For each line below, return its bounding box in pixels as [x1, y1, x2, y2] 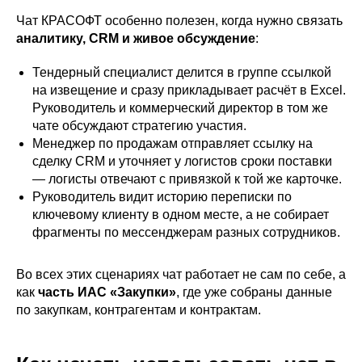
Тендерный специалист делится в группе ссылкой [32, 65, 331, 80]
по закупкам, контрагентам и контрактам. [16, 303, 261, 318]
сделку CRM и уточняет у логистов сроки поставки [32, 154, 332, 169]
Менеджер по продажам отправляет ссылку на [32, 137, 313, 151]
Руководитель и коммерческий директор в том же [32, 101, 328, 116]
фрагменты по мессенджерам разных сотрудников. [32, 225, 340, 240]
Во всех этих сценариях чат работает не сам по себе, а [16, 267, 346, 282]
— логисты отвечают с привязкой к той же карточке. [32, 172, 342, 187]
